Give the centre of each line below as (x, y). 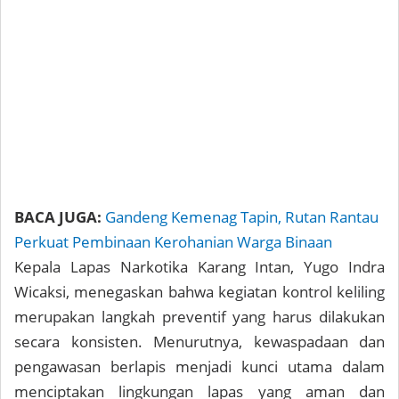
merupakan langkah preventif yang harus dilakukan (199, 317)
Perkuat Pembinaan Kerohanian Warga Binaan (173, 242)
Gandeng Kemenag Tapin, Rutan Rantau (242, 217)
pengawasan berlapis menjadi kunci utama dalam (199, 366)
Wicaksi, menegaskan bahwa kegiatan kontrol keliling (199, 292)
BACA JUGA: (58, 217)
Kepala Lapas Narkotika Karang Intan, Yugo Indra (199, 267)
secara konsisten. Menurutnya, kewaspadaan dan (199, 342)
